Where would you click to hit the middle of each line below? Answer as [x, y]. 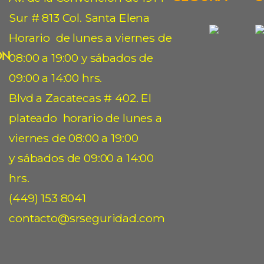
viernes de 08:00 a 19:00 [74, 138]
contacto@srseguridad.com [87, 218]
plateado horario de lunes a [85, 118]
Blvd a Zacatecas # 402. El [80, 98]
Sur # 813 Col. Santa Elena [80, 18]
